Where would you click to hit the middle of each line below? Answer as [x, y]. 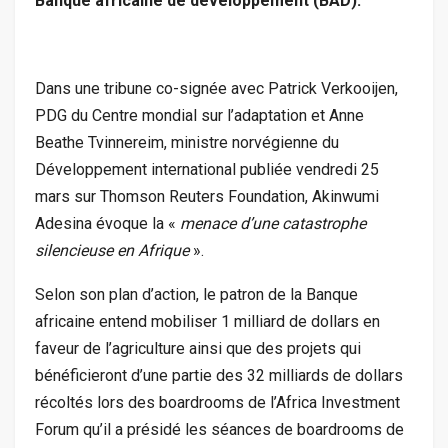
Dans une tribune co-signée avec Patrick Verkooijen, [216, 88]
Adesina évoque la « [107, 223]
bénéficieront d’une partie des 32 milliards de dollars [219, 375]
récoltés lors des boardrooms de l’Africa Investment [217, 402]
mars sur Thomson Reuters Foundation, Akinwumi [207, 196]
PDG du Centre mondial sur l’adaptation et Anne [199, 115]
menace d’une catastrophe [273, 223]
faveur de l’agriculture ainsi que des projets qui [198, 348]
